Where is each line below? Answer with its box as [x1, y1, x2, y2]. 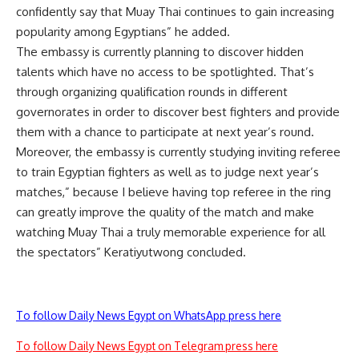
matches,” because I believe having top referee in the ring [16, 184, 331, 200]
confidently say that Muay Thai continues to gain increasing [16, 3, 334, 19]
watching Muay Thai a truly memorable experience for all [16, 224, 325, 240]
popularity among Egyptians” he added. [16, 23, 230, 39]
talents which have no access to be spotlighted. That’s [16, 63, 314, 79]
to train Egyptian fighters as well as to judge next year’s [16, 163, 319, 179]
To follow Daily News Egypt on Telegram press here [16, 338, 278, 353]
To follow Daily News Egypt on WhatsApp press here [16, 308, 281, 322]
